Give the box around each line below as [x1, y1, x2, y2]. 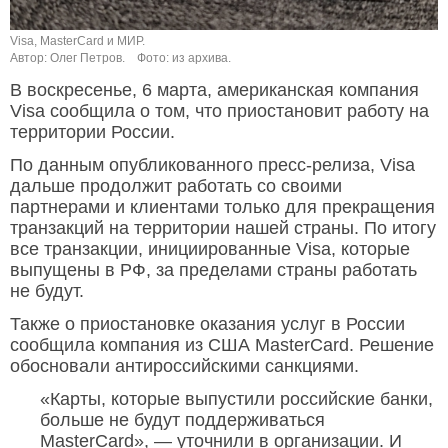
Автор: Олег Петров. [10, 51, 125, 66]
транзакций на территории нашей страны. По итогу [10, 218, 436, 239]
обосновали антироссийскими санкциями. [10, 356, 359, 377]
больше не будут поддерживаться [40, 410, 325, 431]
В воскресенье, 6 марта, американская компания [10, 80, 419, 101]
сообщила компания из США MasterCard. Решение [10, 335, 434, 356]
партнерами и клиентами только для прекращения [10, 197, 435, 218]
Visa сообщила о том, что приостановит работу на [10, 101, 429, 122]
